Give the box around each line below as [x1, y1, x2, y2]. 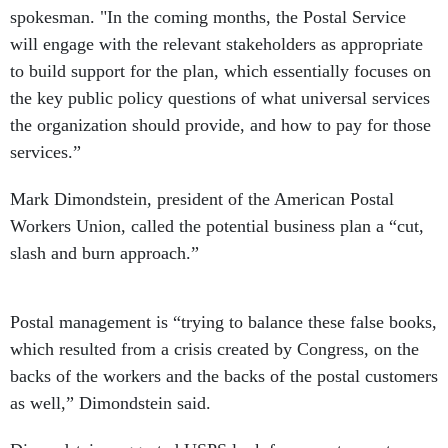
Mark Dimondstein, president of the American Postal [10, 189, 394, 209]
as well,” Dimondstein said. [10, 371, 216, 391]
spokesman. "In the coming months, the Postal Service [10, 7, 406, 27]
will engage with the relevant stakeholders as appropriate [10, 34, 423, 54]
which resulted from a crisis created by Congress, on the [10, 317, 419, 337]
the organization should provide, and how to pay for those [10, 115, 431, 135]
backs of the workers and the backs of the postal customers [10, 344, 438, 364]
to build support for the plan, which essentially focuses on [10, 61, 431, 81]
